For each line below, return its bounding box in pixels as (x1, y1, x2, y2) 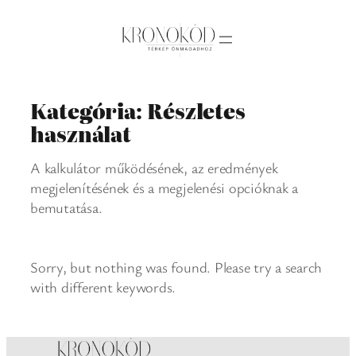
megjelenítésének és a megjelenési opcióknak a (30, 178, 299, 198)
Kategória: (30, 95, 147, 126)
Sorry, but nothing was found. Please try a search (30, 257, 323, 277)
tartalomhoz (6, 45, 79, 64)
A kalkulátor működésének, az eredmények (30, 158, 278, 178)
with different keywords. (30, 277, 176, 297)
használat (30, 118, 132, 149)
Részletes (146, 95, 246, 126)
